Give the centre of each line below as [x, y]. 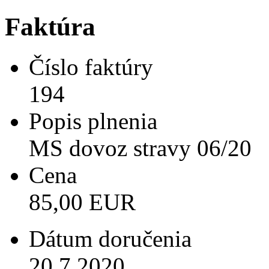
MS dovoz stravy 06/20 [140, 148]
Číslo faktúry [91, 67]
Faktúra [50, 27]
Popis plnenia [93, 121]
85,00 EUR [82, 202]
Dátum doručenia [110, 239]
